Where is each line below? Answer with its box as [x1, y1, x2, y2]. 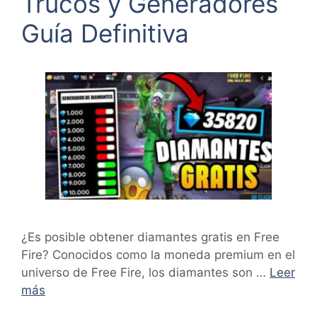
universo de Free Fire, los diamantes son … [21, 265, 270, 280]
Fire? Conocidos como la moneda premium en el [21, 248, 295, 263]
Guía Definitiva [21, 18, 189, 48]
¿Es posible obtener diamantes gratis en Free [21, 230, 279, 245]
